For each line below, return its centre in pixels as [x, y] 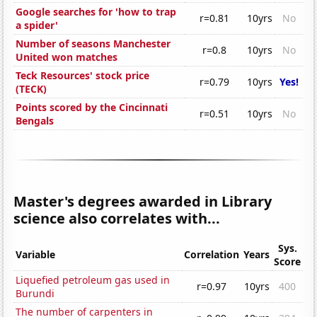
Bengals [35, 121]
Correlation [212, 255]
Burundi [35, 294]
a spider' [37, 25]
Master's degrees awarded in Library [143, 202]
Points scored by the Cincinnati [92, 108]
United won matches [67, 57]
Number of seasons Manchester [93, 44]
